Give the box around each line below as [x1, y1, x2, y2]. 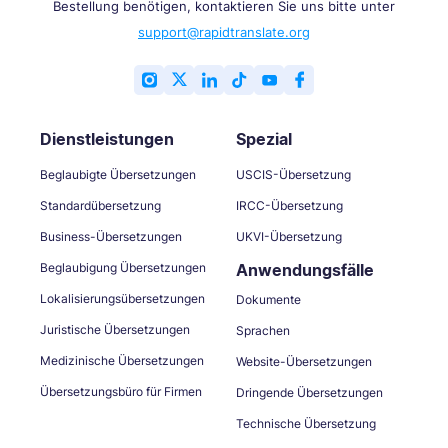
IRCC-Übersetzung [236, 197, 343, 213]
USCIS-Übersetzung [236, 166, 351, 182]
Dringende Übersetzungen [236, 384, 383, 400]
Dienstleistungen [40, 128, 174, 149]
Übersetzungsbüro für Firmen [40, 383, 202, 399]
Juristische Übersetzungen [40, 321, 190, 337]
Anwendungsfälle [236, 259, 374, 280]
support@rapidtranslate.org [138, 23, 310, 40]
